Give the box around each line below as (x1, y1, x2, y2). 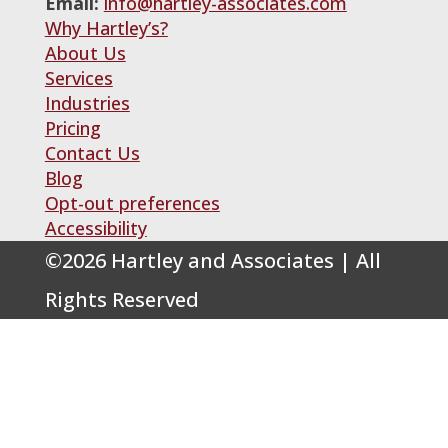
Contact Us (44, 141, 140, 165)
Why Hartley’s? (44, 16, 168, 40)
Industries (44, 91, 130, 115)
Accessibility (44, 216, 147, 240)
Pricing (44, 116, 101, 140)
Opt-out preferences (44, 191, 220, 215)
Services (44, 66, 113, 90)
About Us (44, 41, 126, 65)
